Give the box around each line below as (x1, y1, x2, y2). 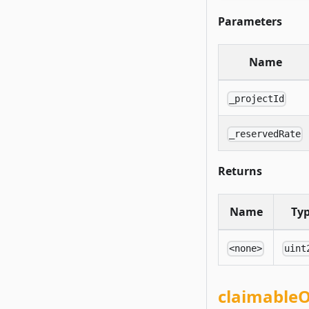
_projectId (229, 93, 285, 105)
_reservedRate (229, 128, 301, 140)
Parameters (218, 14, 282, 30)
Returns (218, 163, 262, 179)
